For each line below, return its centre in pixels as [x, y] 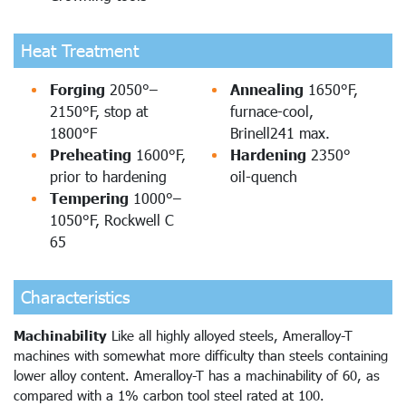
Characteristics [75, 296]
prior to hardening [108, 176]
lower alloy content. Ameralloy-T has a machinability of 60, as [197, 375]
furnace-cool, [272, 111]
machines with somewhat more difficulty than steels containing [201, 355]
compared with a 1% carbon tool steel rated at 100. [169, 395]
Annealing [269, 89]
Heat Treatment [80, 50]
